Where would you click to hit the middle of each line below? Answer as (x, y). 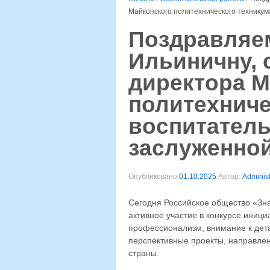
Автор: (229, 176)
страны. (144, 253)
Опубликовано (154, 176)
